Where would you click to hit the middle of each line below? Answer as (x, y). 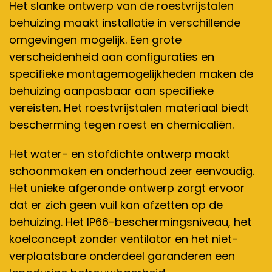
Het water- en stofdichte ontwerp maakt (120, 154)
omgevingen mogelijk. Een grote (95, 40)
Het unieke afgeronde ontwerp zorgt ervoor (127, 188)
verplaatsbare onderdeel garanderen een (122, 256)
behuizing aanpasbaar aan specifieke (111, 91)
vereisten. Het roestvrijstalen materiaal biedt (129, 108)
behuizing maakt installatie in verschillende (125, 23)
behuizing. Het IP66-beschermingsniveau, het (130, 222)
